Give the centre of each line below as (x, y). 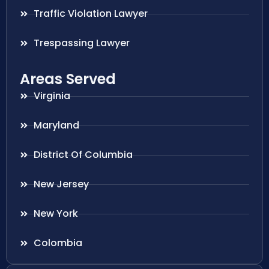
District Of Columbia (83, 155)
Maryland (56, 125)
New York (56, 214)
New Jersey (61, 184)
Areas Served (68, 79)
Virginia (52, 96)
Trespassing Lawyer (81, 43)
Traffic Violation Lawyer (90, 14)
